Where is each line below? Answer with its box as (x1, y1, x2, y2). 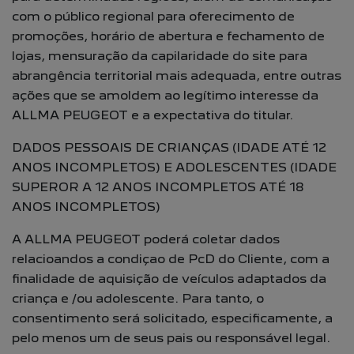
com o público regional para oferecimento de (12, 9, 295, 24)
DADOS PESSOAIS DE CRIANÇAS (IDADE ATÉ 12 (12, 140, 326, 155)
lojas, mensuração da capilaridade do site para (12, 48, 307, 63)
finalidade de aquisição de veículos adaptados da (12, 271, 326, 286)
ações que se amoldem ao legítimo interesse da (12, 88, 318, 103)
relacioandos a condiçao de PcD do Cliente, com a (12, 251, 330, 266)
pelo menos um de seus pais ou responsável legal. (12, 330, 330, 345)
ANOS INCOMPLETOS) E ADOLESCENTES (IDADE (12, 160, 337, 175)
